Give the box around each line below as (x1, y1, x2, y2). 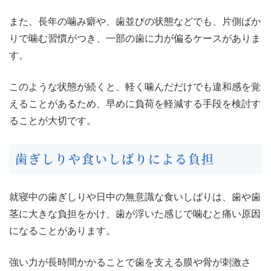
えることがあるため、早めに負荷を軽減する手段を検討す (9, 99, 261, 109)
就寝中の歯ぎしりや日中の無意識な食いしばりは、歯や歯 (9, 192, 261, 203)
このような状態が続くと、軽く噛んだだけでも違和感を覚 (9, 82, 261, 93)
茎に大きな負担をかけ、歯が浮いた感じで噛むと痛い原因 (9, 209, 261, 220)
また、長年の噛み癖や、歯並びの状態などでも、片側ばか (9, 16, 261, 27)
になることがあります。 (9, 226, 116, 237)
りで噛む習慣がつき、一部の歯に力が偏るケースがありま (9, 33, 261, 44)
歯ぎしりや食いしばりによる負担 (15, 150, 215, 168)
